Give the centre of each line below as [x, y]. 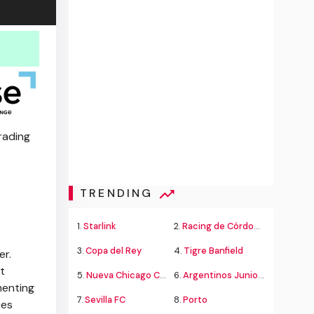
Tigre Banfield [213, 251]
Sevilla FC [105, 300]
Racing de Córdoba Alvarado [218, 226]
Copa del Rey [114, 251]
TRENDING [119, 193]
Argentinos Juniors [220, 275]
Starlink [100, 226]
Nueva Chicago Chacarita [123, 275]
